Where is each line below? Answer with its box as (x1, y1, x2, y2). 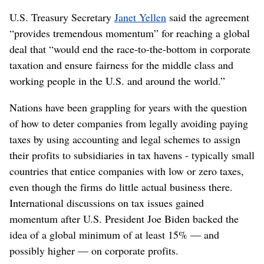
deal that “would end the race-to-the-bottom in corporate (9, 41, 250, 56)
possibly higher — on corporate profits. (9, 243, 179, 258)
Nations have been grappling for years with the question (9, 100, 247, 114)
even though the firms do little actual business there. (9, 179, 233, 194)
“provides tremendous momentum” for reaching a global (9, 25, 250, 40)
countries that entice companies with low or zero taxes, (9, 163, 244, 178)
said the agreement (166, 9, 249, 24)
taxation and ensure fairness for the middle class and (9, 57, 233, 72)
